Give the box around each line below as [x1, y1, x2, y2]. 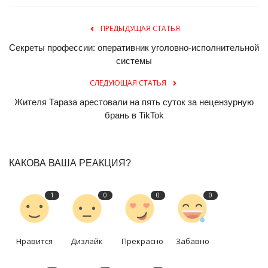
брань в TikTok [104, 109, 164, 120]
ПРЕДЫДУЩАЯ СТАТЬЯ [100, 23, 180, 33]
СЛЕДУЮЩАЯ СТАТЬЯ [90, 77, 166, 88]
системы [116, 55, 152, 66]
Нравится [16, 235, 53, 246]
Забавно [175, 235, 209, 246]
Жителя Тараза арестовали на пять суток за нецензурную [14, 96, 254, 107]
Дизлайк [71, 235, 103, 246]
